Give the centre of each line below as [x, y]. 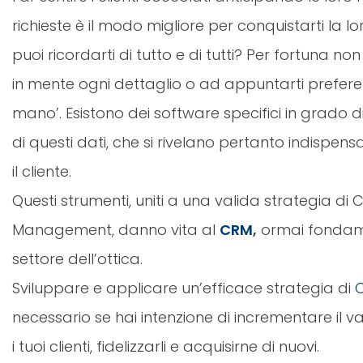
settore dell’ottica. [77, 259]
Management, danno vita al [116, 230]
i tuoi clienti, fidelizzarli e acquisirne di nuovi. [166, 347]
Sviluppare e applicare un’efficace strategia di [184, 288]
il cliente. [42, 172]
